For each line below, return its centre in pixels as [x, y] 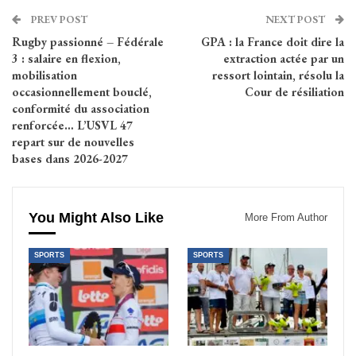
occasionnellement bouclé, [82, 92]
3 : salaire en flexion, [66, 59]
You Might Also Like [96, 218]
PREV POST [58, 20]
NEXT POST [296, 20]
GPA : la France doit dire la [273, 42]
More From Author [286, 218]
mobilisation [44, 75]
